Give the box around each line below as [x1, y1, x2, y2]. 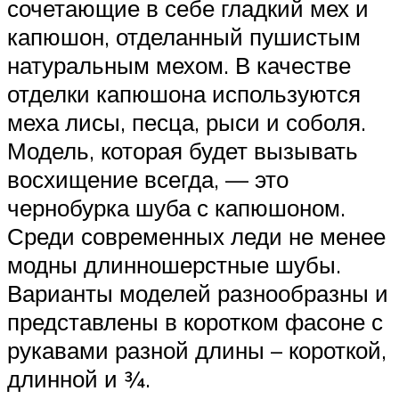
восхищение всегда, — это [7, 165, 289, 194]
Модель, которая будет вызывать [7, 136, 358, 166]
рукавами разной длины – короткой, [7, 336, 387, 365]
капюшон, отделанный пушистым [7, 22, 361, 52]
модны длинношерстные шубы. [7, 250, 341, 280]
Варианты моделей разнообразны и [7, 279, 388, 308]
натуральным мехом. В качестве [7, 51, 351, 80]
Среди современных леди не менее [7, 222, 386, 251]
